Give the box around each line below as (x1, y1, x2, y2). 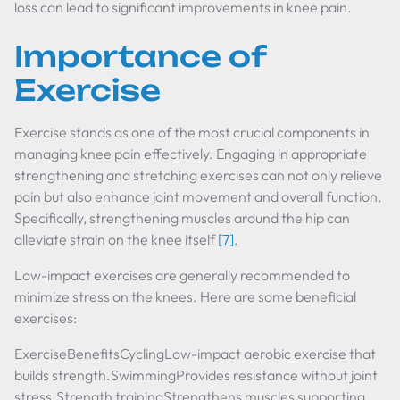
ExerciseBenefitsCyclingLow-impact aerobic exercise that (14, 345, 376, 362)
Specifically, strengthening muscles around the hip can (14, 209, 350, 227)
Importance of (14, 38, 266, 74)
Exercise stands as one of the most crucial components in (14, 123, 370, 141)
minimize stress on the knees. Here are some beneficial (14, 287, 356, 305)
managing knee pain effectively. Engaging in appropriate (14, 145, 367, 162)
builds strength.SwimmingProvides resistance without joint (14, 366, 378, 384)
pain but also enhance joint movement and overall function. (14, 187, 382, 205)
